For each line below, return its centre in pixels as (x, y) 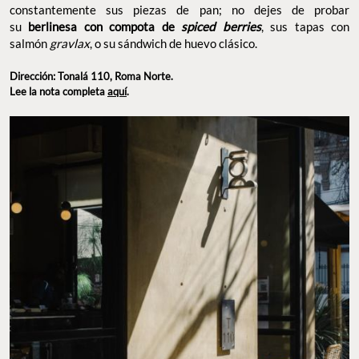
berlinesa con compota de (105, 26)
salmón (30, 43)
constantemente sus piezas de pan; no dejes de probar (179, 9)
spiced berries (221, 26)
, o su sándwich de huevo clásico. (173, 43)
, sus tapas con (305, 26)
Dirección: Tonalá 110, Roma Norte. (91, 76)
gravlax (70, 43)
